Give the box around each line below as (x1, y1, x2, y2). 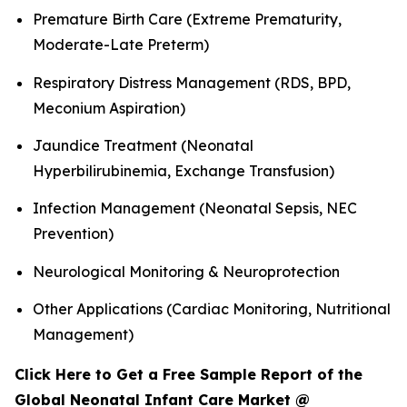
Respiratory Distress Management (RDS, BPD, (33, 73, 351, 92)
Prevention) (33, 224, 114, 243)
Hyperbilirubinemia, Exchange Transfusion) (33, 162, 334, 181)
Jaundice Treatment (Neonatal (33, 136, 253, 155)
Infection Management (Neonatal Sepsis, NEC (33, 199, 357, 218)
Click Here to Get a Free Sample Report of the (15, 365, 362, 384)
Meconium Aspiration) (33, 98, 185, 117)
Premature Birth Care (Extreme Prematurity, (33, 10, 342, 29)
